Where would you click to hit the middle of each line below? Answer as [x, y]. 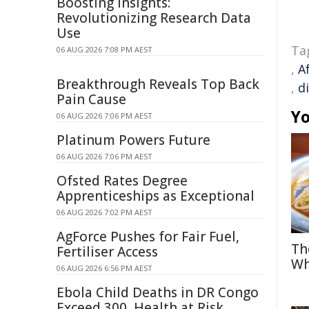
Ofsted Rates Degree [122, 181]
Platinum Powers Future [133, 140]
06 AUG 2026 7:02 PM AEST [104, 212]
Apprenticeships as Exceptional [156, 196]
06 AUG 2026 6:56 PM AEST [104, 268]
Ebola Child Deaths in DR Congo [158, 292]
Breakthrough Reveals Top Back [158, 84]
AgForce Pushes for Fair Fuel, [148, 237]
